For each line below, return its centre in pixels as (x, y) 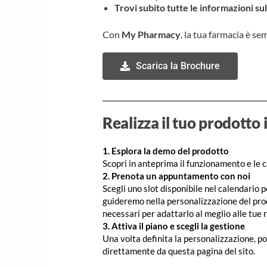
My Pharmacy (151, 35)
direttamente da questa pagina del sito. (179, 251)
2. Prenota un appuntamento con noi (177, 176)
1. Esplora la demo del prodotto (166, 151)
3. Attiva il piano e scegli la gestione (174, 226)
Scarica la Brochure (178, 66)
